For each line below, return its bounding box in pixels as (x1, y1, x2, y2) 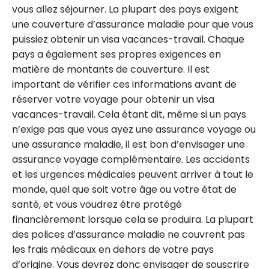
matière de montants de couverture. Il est (12, 62, 210, 76)
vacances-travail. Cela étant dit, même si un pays (12, 107, 246, 121)
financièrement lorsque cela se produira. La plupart (12, 212, 253, 226)
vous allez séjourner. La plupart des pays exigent (12, 2, 238, 16)
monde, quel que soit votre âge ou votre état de (12, 182, 237, 196)
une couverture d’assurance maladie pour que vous (12, 17, 253, 31)
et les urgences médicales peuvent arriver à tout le (12, 167, 253, 181)
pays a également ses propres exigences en (12, 47, 221, 61)
